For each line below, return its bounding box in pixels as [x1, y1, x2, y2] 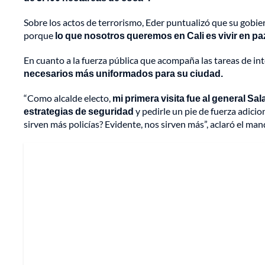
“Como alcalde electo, [24, 92, 112, 104]
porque [24, 30, 55, 41]
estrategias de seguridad [24, 105, 134, 117]
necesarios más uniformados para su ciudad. [24, 67, 223, 79]
